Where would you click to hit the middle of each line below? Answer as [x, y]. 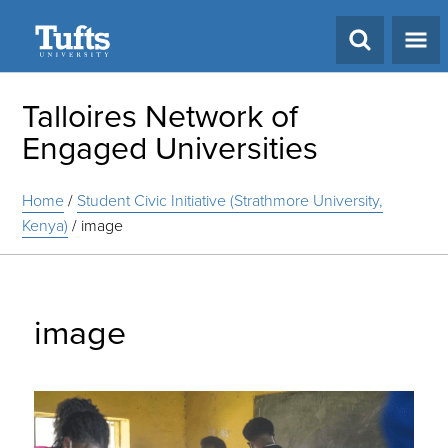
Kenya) [45, 225]
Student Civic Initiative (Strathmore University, [230, 200]
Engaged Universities [170, 148]
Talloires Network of [160, 116]
